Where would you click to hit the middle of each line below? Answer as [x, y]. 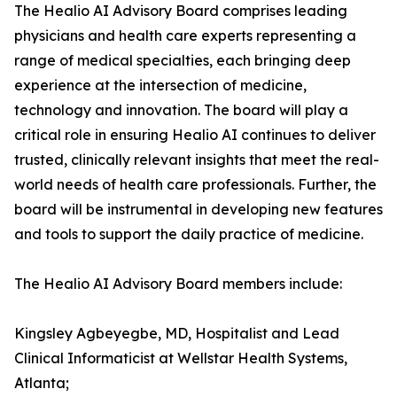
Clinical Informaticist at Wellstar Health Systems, [181, 358]
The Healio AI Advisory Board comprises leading [181, 11]
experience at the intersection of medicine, [160, 86]
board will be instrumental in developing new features [198, 210]
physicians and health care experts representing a [185, 36]
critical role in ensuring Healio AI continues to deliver [195, 135]
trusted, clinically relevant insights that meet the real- [197, 160]
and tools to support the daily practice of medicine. [189, 234]
